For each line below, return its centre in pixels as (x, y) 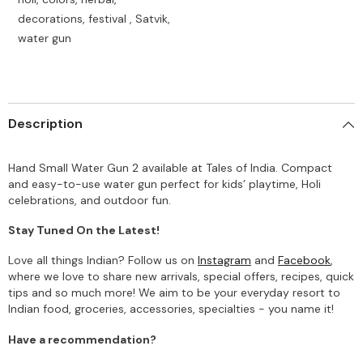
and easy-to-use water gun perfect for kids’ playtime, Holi (164, 184)
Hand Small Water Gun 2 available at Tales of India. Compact (170, 168)
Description (45, 124)
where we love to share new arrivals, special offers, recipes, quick (181, 277)
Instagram (224, 261)
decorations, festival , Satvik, (94, 19)
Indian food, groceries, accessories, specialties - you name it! (171, 309)
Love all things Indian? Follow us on (103, 261)
